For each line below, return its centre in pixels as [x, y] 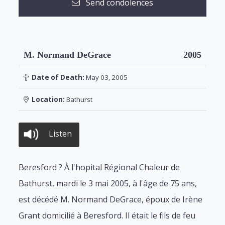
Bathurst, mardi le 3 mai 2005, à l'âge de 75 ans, [108, 184]
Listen [61, 134]
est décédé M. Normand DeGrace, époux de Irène [111, 200]
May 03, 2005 [106, 77]
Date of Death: [56, 77]
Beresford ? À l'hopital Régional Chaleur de [99, 167]
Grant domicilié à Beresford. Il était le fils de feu [107, 216]
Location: [46, 100]
